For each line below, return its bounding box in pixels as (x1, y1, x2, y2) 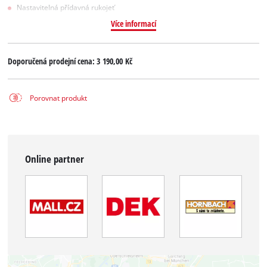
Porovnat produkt (29, 93, 87, 103)
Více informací (110, 17, 156, 29)
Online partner (25, 151, 85, 166)
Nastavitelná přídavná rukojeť (17, 2, 115, 12)
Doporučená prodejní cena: (8, 55, 97, 67)
